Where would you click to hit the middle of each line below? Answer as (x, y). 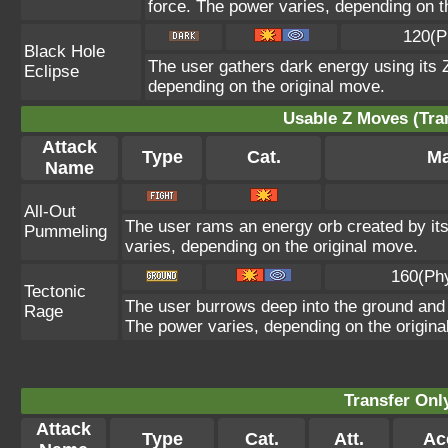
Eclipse (51, 71)
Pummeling (65, 231)
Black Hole (64, 51)
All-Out (50, 211)
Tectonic (55, 291)
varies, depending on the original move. (271, 246)
